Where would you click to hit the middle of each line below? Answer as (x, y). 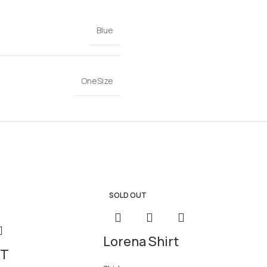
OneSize (97, 81)
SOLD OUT (128, 195)
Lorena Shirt (141, 241)
